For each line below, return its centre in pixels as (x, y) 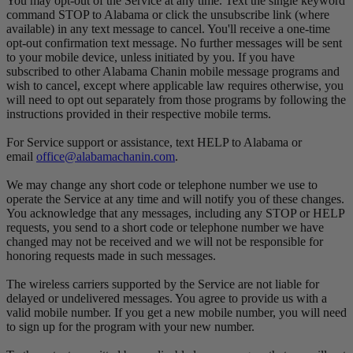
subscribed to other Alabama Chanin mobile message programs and (173, 71)
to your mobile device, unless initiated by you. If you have (150, 57)
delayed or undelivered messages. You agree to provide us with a (167, 298)
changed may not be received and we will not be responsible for (165, 241)
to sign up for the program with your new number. (130, 326)
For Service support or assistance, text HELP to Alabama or (154, 142)
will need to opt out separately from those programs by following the (176, 99)
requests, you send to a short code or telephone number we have (165, 227)
